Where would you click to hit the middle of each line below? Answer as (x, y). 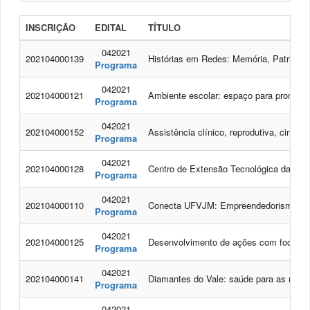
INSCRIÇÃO (51, 28)
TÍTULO (164, 28)
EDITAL (111, 28)
